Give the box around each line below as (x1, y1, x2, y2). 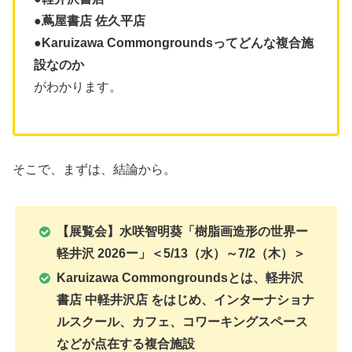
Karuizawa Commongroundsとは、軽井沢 (57, 271, 304, 285)
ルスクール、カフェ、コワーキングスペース (57, 315, 309, 329)
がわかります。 (34, 80, 122, 94)
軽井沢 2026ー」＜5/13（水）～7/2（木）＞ (57, 247, 306, 261)
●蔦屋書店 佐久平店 (34, 14, 145, 28)
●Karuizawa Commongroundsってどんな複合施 (34, 36, 313, 50)
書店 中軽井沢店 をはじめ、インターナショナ (57, 293, 315, 307)
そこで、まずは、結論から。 (13, 163, 176, 177)
